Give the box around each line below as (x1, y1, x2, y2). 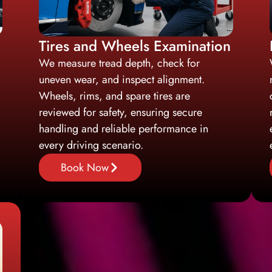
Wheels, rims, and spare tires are (39, 87, 190, 104)
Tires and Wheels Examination (39, 35, 231, 56)
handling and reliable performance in (39, 120, 208, 137)
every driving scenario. (39, 137, 143, 153)
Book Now (61, 159, 109, 175)
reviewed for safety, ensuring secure (39, 104, 202, 120)
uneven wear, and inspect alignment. (39, 71, 205, 87)
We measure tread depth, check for (39, 55, 200, 71)
